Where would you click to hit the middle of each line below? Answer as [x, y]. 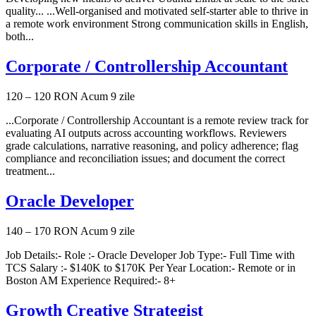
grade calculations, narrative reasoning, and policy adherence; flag [152, 145]
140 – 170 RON [42, 231]
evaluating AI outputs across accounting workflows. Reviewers [146, 133]
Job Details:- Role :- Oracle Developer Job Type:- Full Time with [150, 255]
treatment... [30, 171]
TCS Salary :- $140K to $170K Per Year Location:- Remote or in [151, 267]
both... [20, 37]
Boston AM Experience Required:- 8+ [91, 280]
